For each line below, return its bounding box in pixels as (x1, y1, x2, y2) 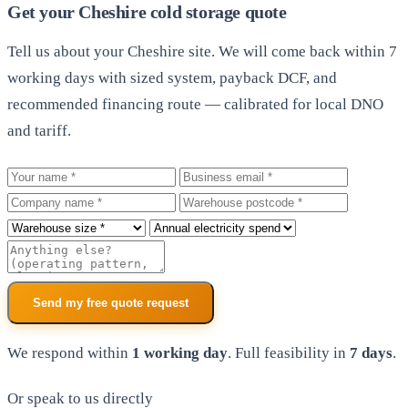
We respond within (7, 343, 132, 362)
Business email (178, 166, 275, 184)
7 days (350, 343, 393, 362)
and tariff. (7, 121, 71, 139)
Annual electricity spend (148, 217, 307, 235)
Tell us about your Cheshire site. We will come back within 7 (7, 42, 397, 60)
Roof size (6, 217, 67, 235)
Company (6, 191, 68, 209)
